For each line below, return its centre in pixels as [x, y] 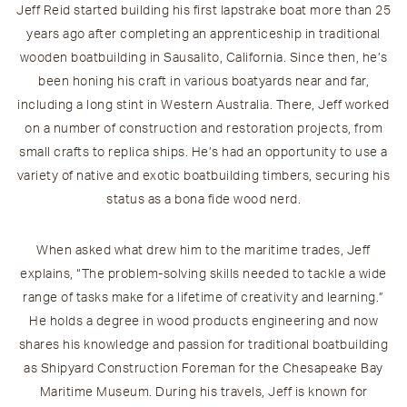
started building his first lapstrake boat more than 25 [230, 10]
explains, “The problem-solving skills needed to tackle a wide [203, 274]
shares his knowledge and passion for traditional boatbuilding [203, 345]
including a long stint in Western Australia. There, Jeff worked [203, 105]
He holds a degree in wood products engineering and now [203, 321]
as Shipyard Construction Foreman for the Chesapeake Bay [203, 368]
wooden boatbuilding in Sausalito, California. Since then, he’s [203, 58]
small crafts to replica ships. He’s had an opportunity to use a [203, 152]
